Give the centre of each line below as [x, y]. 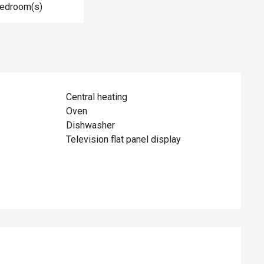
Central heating [97, 97]
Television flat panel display [124, 139]
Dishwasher [91, 125]
